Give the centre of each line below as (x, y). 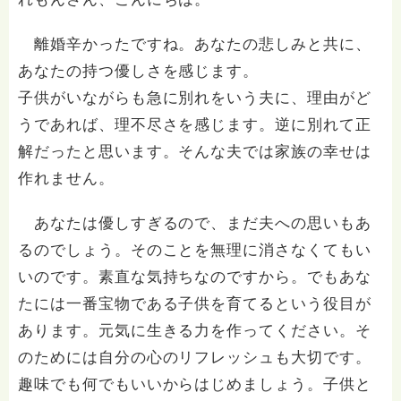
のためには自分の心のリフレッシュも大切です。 (195, 358)
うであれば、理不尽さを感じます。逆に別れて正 (195, 125)
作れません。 (66, 179)
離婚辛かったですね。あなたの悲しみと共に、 (195, 44)
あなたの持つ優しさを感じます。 (139, 71)
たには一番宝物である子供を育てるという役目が (195, 304)
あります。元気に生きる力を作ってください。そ (195, 331)
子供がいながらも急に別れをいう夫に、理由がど (195, 98)
